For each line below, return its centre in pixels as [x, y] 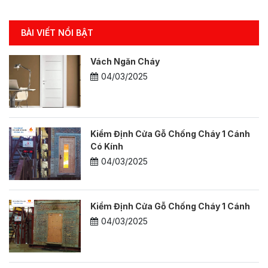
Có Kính [107, 146]
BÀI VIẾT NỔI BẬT [57, 32]
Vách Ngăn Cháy [125, 61]
